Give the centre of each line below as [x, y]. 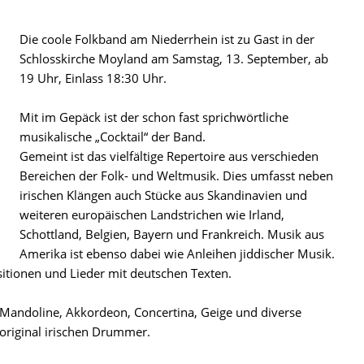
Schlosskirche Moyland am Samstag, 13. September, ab [174, 58]
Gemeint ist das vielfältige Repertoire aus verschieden [169, 156]
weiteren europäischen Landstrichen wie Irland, [152, 214]
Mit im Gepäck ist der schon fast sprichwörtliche [154, 117]
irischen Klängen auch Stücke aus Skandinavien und [164, 195]
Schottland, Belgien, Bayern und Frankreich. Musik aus [172, 234]
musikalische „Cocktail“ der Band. [113, 136]
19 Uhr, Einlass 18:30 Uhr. [93, 78]
